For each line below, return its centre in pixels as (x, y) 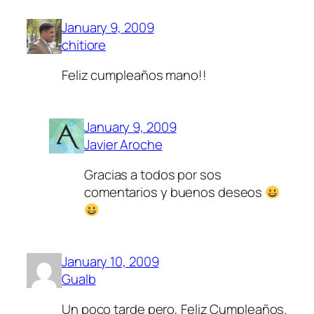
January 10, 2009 (110, 261)
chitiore (84, 45)
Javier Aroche (123, 144)
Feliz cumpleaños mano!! (134, 75)
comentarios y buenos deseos (175, 192)
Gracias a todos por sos (153, 175)
